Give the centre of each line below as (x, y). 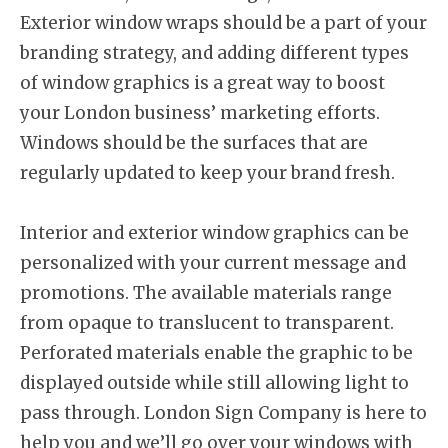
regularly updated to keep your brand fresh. (207, 173)
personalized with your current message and (213, 263)
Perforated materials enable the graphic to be (216, 353)
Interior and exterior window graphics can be (214, 233)
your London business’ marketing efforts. (200, 113)
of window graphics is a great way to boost (202, 83)
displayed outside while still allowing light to (214, 383)
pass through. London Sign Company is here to (223, 413)
